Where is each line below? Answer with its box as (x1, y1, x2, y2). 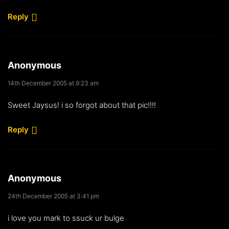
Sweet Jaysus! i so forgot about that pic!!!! (8, 100, 156, 110)
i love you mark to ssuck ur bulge (8, 213, 124, 223)
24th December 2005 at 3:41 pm (8, 192, 99, 200)
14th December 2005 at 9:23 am (8, 79, 99, 87)
